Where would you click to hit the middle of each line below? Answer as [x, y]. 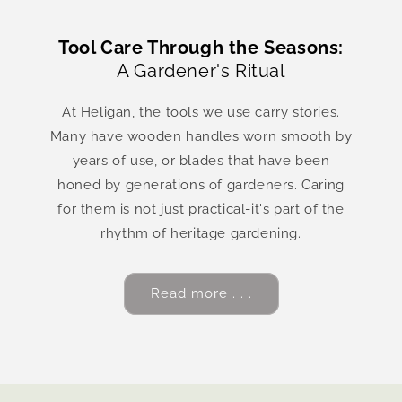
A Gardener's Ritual [201, 70]
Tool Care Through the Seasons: [201, 47]
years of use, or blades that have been [201, 160]
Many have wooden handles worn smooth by [201, 136]
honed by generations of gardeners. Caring [201, 184]
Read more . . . [201, 294]
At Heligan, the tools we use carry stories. [201, 112]
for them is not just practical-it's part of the [201, 209]
